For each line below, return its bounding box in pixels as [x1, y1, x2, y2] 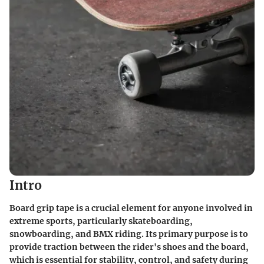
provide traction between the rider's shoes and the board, [9, 241, 249, 252]
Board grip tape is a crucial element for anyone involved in [9, 202, 253, 213]
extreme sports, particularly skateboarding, [9, 215, 193, 226]
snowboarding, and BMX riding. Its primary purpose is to [9, 228, 248, 239]
